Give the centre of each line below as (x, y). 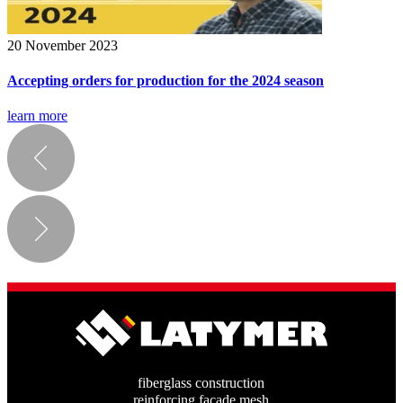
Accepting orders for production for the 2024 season (166, 80)
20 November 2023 (63, 45)
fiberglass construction (201, 382)
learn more (37, 116)
